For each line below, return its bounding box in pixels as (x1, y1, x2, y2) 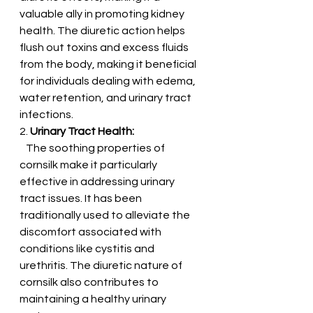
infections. (20, 108, 73, 120)
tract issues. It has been (20, 192, 144, 204)
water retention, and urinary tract (20, 92, 194, 103)
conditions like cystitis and (20, 242, 156, 254)
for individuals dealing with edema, (20, 75, 198, 87)
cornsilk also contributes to (20, 276, 161, 288)
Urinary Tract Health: (30, 125, 134, 137)
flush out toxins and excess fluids (20, 41, 191, 53)
